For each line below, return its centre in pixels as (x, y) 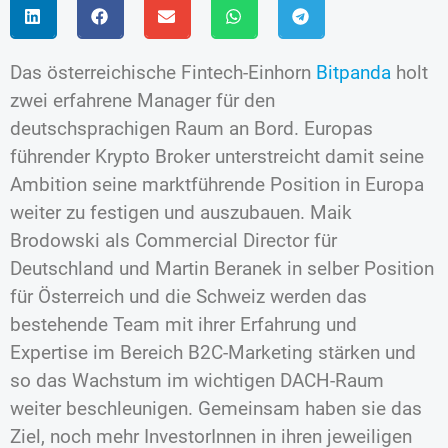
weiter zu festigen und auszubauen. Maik (181, 212)
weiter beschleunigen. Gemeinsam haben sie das (216, 408)
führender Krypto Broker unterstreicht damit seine (217, 156)
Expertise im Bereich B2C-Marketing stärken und (213, 352)
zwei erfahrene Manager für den (142, 100)
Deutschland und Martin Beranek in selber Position (222, 268)
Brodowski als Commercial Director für (173, 240)
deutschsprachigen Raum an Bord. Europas (191, 128)
